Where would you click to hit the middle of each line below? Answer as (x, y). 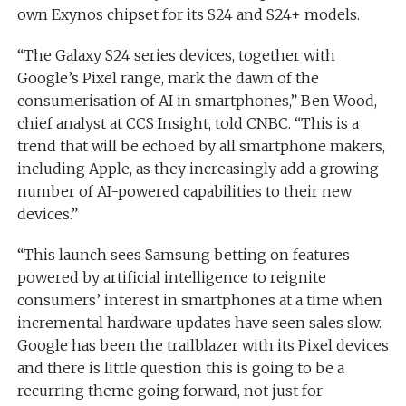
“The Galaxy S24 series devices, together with (176, 55)
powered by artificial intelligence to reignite (171, 277)
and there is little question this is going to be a (180, 367)
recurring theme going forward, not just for (169, 390)
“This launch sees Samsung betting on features (183, 254)
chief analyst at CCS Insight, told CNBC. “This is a (188, 123)
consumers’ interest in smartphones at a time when (199, 300)
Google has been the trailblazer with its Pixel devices (203, 345)
